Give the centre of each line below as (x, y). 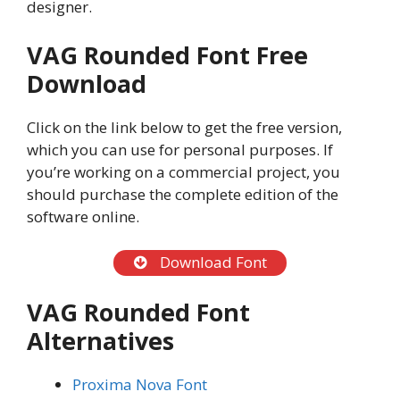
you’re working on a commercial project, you (183, 171)
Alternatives (100, 341)
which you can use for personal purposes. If (180, 149)
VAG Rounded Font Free (167, 54)
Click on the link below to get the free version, (184, 127)
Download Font (211, 262)
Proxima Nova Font (140, 384)
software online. (83, 216)
